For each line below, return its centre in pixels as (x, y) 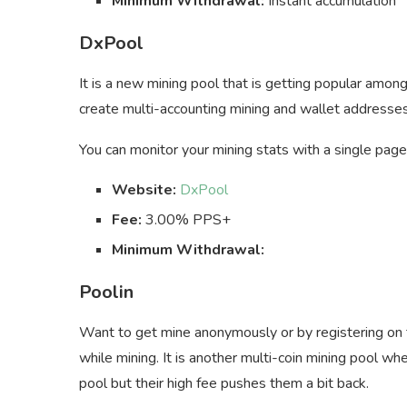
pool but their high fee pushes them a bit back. (224, 383)
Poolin (106, 292)
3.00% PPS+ (186, 219)
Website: (144, 189)
